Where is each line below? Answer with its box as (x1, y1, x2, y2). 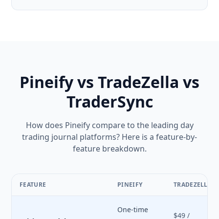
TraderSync (66, 91, 153, 112)
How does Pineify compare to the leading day (25, 120, 194, 131)
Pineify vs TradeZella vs (20, 71, 199, 92)
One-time (117, 205, 148, 214)
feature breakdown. (72, 143, 147, 154)
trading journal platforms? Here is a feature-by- (22, 131, 197, 142)
